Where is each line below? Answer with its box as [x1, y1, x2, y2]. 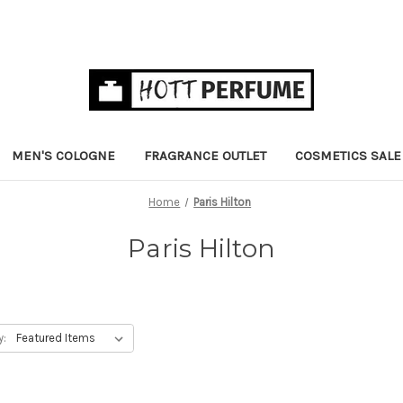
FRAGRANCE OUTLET [144, 147, 266, 164]
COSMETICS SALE [295, 147, 401, 164]
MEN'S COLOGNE [12, 147, 115, 164]
